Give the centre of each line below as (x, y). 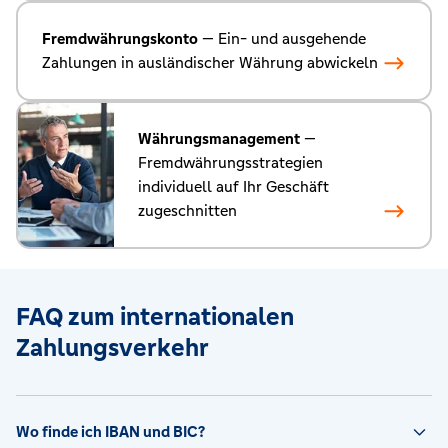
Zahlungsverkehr (112, 348)
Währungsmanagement (219, 139)
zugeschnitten (187, 211)
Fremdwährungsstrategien (230, 163)
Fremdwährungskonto (120, 39)
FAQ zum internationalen (155, 317)
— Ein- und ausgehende (282, 39)
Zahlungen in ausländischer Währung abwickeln (210, 63)
